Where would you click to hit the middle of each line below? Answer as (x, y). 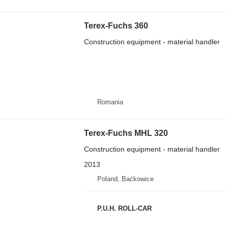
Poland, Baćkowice (125, 179)
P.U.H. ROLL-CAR (124, 208)
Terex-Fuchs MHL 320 (126, 133)
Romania (110, 102)
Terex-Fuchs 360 (116, 26)
